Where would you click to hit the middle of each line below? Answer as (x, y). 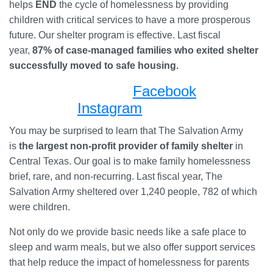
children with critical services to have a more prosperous (130, 20)
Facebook (165, 91)
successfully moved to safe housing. (94, 66)
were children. (40, 207)
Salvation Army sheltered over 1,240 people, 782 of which (133, 192)
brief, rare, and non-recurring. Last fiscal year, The (116, 177)
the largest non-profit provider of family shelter (126, 146)
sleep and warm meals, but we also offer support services (132, 247)
